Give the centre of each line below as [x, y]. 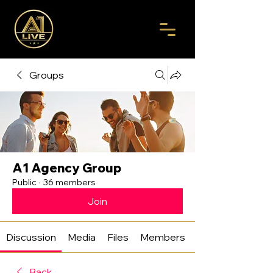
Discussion [31, 237]
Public [24, 182]
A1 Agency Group [67, 168]
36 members [69, 182]
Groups [47, 75]
